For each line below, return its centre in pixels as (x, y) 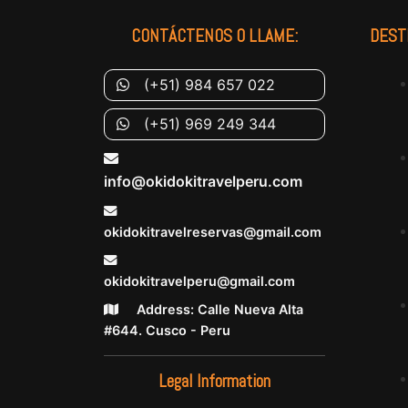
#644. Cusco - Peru (167, 331)
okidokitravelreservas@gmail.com (213, 232)
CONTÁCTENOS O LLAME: (214, 36)
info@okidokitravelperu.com (203, 182)
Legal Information (214, 382)
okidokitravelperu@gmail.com (199, 281)
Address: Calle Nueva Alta (218, 310)
